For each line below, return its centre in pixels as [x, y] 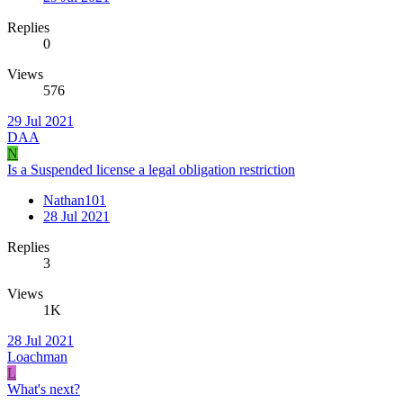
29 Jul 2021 [40, 121]
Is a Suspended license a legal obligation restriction [151, 169]
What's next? [44, 389]
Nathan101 [75, 200]
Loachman [37, 356]
